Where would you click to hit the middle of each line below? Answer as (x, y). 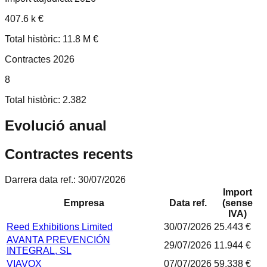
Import (237, 192)
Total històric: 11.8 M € (52, 39)
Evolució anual (56, 125)
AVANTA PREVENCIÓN (58, 240)
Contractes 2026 (40, 59)
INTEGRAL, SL (39, 250)
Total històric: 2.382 (46, 100)
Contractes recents (69, 154)
